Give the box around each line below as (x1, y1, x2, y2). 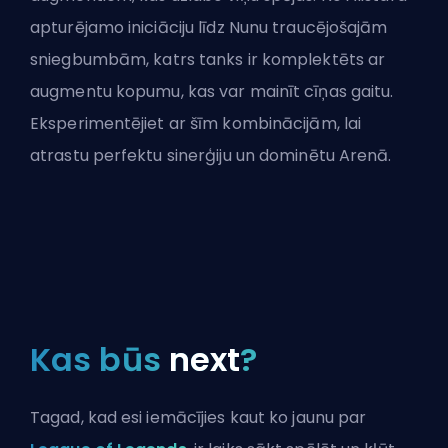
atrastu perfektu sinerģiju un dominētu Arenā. (30, 144, 392, 168)
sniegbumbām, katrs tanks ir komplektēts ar (30, 48, 386, 72)
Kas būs (30, 337, 169, 383)
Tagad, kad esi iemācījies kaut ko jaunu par (30, 406, 367, 430)
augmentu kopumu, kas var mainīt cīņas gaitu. (30, 80, 394, 104)
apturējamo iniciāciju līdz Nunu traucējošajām (30, 16, 388, 40)
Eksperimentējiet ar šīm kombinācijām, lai (30, 112, 362, 136)
